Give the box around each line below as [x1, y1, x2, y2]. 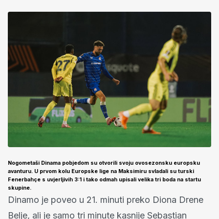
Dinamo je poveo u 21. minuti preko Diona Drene [8, 195, 203, 205]
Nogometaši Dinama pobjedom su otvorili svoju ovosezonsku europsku [8, 160, 200, 167]
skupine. [8, 185, 31, 192]
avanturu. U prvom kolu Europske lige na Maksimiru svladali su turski [8, 168, 194, 175]
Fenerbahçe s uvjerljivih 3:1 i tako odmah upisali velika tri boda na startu [8, 176, 201, 183]
